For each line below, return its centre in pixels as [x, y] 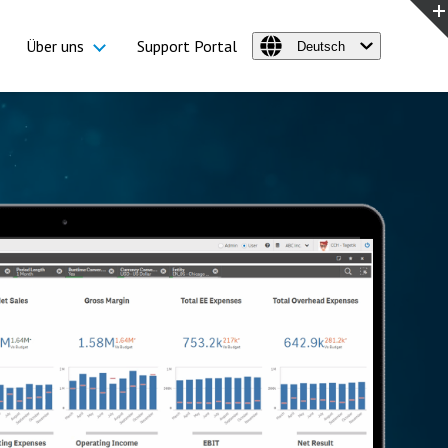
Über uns [55, 46]
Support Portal [187, 46]
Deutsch [321, 46]
